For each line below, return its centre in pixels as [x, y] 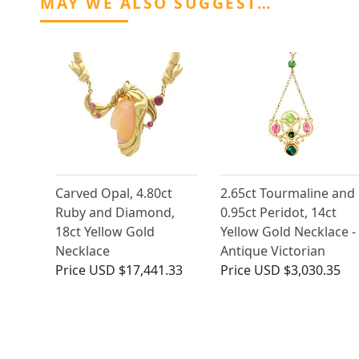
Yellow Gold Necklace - [288, 232]
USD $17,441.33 [136, 270]
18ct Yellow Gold [105, 232]
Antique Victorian [272, 251]
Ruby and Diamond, [115, 213]
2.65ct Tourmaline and [287, 194]
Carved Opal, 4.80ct [114, 194]
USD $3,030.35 [297, 270]
